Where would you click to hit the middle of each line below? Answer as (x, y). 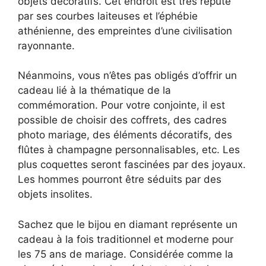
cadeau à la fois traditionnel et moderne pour (126, 239)
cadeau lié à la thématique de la (94, 91)
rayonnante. (46, 45)
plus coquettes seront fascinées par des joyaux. (132, 165)
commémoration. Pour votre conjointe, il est (121, 105)
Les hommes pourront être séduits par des (120, 180)
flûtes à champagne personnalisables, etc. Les (129, 150)
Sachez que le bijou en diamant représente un (128, 224)
